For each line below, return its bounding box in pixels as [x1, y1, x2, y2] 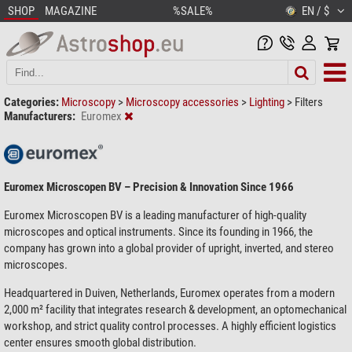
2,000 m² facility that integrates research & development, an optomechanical [4, 302, 346, 317]
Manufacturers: [4, 108, 75, 123]
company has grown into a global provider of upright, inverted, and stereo [4, 240, 334, 255]
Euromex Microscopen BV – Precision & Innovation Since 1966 [4, 179, 294, 194]
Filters [295, 94, 323, 109]
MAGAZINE [45, 4, 97, 18]
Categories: [4, 94, 59, 109]
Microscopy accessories [126, 94, 241, 109]
